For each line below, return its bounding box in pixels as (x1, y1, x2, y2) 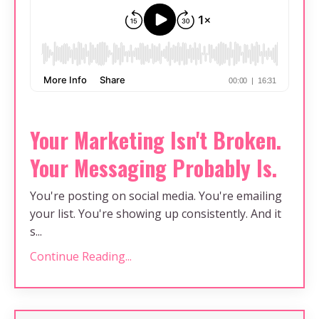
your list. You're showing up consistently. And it (30, 205, 281, 221)
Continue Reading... (30, 248, 132, 264)
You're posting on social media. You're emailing (30, 187, 282, 204)
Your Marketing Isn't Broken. (30, 123, 281, 156)
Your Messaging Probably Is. (30, 151, 277, 184)
